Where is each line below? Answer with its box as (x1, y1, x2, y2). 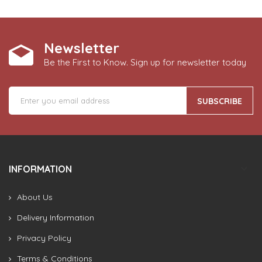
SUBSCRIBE (197, 95, 242, 106)
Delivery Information (17, 212, 94, 223)
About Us (17, 191, 53, 202)
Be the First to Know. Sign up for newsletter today (44, 56, 246, 68)
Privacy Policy (17, 232, 71, 243)
